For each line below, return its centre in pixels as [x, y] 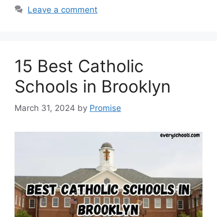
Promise [105, 108]
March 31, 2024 [45, 108]
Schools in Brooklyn [93, 86]
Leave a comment [63, 10]
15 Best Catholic [79, 66]
